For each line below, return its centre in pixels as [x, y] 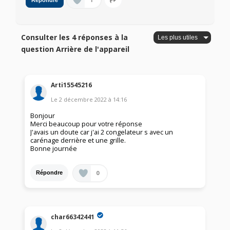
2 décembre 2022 [83, 99]
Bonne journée [54, 148]
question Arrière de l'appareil [75, 49]
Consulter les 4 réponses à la [75, 37]
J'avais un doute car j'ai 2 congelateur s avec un [102, 132]
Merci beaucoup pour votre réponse [87, 124]
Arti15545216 [72, 85]
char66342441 [73, 217]
